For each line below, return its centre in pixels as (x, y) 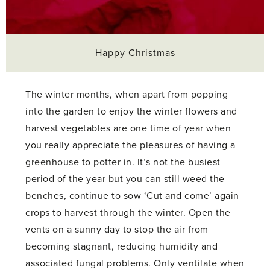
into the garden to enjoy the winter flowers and (131, 111)
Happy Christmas (135, 53)
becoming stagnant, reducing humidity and (122, 246)
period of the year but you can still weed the (125, 179)
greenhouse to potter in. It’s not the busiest (123, 162)
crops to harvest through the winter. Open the (128, 212)
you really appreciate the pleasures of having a (130, 145)
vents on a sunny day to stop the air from (117, 229)
